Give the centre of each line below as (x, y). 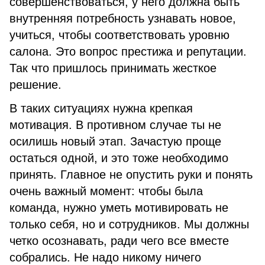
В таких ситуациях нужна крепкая (101, 108)
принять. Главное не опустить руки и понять (131, 174)
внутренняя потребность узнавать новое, (123, 18)
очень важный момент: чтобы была (106, 191)
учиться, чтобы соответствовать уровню (119, 35)
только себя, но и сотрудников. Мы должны (129, 224)
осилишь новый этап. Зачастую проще (115, 141)
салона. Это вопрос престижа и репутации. (128, 51)
